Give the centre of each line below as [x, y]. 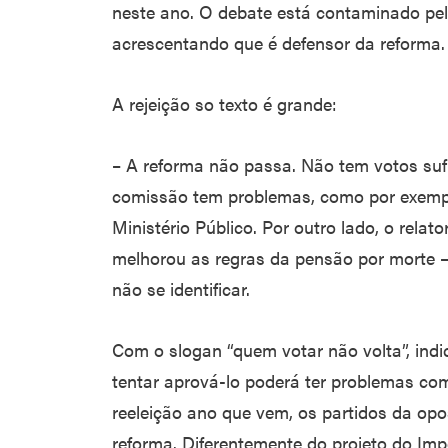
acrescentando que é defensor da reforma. [278, 42]
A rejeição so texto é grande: [224, 103]
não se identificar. [181, 288]
